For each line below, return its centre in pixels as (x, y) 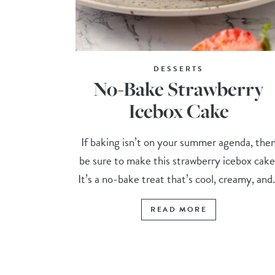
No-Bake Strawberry (179, 89)
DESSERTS (179, 69)
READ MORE (179, 210)
